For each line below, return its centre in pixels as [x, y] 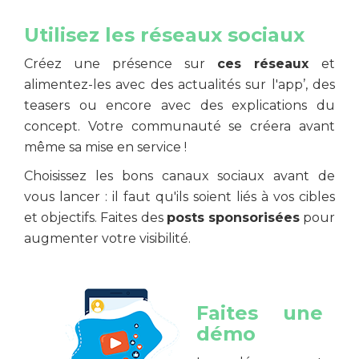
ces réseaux [263, 64]
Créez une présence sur [121, 64]
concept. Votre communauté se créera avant [179, 126]
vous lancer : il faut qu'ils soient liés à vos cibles [179, 197]
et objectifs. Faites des [95, 218]
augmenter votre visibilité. [107, 238]
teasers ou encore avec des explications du [179, 105]
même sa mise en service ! [105, 147]
